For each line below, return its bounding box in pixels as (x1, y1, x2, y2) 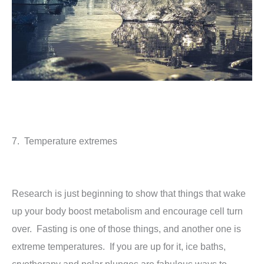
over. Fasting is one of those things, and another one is (12, 223, 241, 234)
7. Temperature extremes (12, 136, 117, 147)
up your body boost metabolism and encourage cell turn (12, 205, 243, 216)
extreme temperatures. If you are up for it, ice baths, (12, 240, 226, 252)
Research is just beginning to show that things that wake (12, 187, 246, 199)
